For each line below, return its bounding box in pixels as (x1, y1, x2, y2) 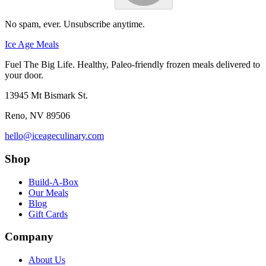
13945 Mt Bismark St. (5, 90, 88, 101)
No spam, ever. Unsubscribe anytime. (5, 19, 145, 30)
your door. (5, 70, 43, 81)
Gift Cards (28, 208, 68, 219)
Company (5, 230, 53, 243)
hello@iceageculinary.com (5, 131, 104, 141)
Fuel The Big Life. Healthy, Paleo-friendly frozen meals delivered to (5, 59, 260, 70)
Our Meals (28, 187, 68, 198)
